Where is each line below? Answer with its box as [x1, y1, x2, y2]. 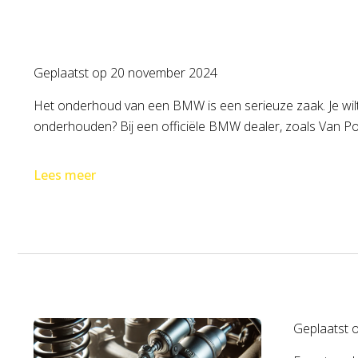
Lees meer [34, 166, 96, 184]
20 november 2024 [110, 64, 217, 82]
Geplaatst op [34, 64, 110, 82]
